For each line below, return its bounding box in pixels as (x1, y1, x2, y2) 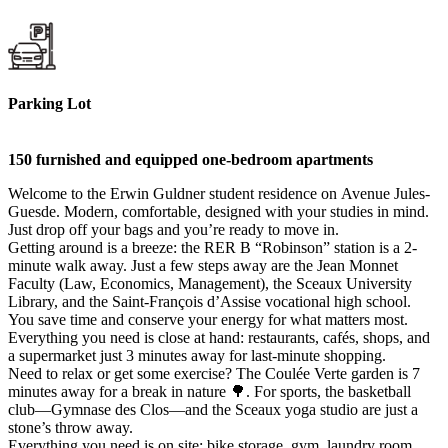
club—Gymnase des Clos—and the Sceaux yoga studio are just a (8, 400, 418, 418)
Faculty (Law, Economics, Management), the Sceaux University (8, 274, 412, 292)
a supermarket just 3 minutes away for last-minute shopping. (8, 346, 386, 364)
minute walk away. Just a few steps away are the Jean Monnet (8, 256, 398, 274)
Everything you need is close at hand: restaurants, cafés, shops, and (8, 328, 430, 346)
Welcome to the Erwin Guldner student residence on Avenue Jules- (8, 184, 430, 202)
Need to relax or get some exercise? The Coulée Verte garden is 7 (8, 364, 420, 382)
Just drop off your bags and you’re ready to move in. (8, 220, 339, 238)
